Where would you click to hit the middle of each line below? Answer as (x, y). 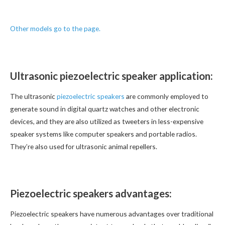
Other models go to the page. (55, 29)
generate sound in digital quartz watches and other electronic (105, 108)
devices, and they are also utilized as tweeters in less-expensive (107, 121)
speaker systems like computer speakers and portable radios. (103, 134)
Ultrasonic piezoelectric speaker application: (111, 76)
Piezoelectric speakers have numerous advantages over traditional (112, 213)
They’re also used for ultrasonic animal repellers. (84, 146)
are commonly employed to (166, 96)
